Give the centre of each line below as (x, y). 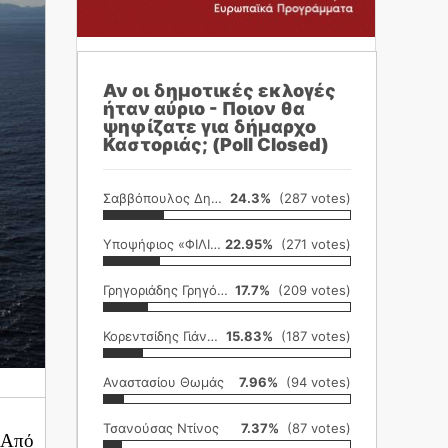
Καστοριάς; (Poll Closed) (216, 144)
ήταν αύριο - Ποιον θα (204, 108)
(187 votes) (312, 336)
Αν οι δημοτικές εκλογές (219, 90)
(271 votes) (312, 244)
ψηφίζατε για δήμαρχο (209, 126)
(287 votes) (311, 198)
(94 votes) (314, 382)
